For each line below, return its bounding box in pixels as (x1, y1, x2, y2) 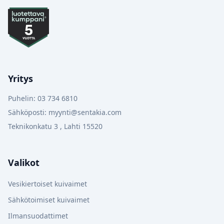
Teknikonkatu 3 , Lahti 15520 (8, 121, 102, 131)
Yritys (8, 72, 33, 84)
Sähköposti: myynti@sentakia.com (8, 107, 121, 117)
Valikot (8, 156, 39, 168)
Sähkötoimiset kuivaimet (8, 195, 89, 204)
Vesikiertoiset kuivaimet (8, 179, 87, 188)
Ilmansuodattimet (8, 211, 68, 220)
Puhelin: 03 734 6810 (8, 93, 77, 103)
